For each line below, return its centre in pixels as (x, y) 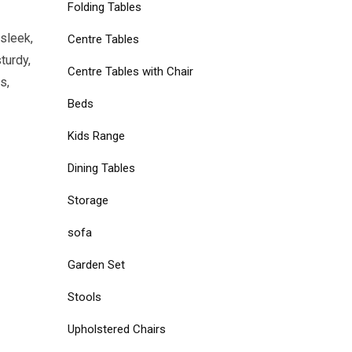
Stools (84, 297)
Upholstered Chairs (117, 329)
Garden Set (96, 265)
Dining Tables (101, 168)
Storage (88, 200)
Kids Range (96, 136)
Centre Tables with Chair (130, 71)
